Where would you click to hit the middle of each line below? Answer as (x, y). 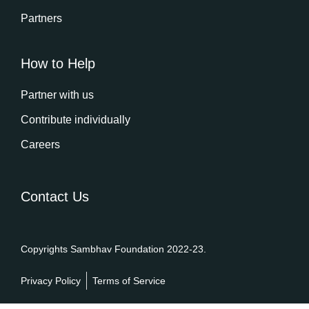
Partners (41, 19)
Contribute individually (76, 120)
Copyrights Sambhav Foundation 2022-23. (113, 249)
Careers (40, 145)
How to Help (58, 64)
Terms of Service (129, 281)
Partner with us (57, 95)
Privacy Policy (51, 281)
